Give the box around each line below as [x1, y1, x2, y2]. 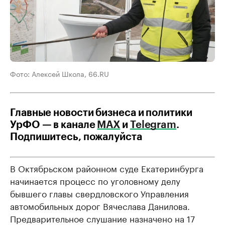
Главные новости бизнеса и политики [10, 108, 192, 119]
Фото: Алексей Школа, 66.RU [10, 68, 109, 79]
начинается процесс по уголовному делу [10, 174, 180, 187]
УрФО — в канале [10, 120, 97, 131]
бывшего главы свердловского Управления [10, 186, 189, 200]
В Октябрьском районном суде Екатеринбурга [10, 161, 203, 175]
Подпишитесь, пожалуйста [10, 132, 142, 143]
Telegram [130, 120, 177, 131]
